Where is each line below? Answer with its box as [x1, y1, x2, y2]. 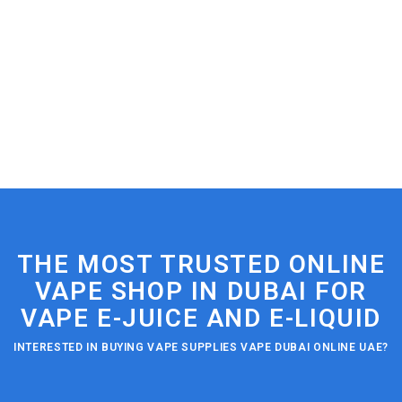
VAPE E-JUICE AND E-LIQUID [20, 303, 381, 334]
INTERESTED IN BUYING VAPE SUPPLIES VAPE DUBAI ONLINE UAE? [13, 341, 389, 354]
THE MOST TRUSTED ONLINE [16, 249, 386, 280]
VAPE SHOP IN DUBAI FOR [34, 276, 368, 307]
